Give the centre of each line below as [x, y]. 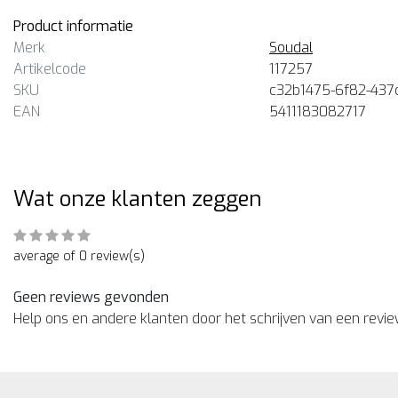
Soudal [291, 48]
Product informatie [73, 26]
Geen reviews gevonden [91, 297]
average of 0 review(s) [79, 256]
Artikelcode [50, 69]
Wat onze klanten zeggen [138, 199]
